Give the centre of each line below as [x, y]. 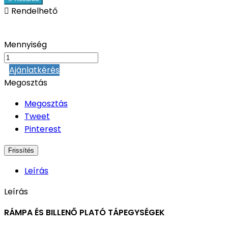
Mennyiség [25, 45]
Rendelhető [33, 11]
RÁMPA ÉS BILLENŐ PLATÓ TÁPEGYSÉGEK [84, 213]
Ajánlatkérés [34, 70]
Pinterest [43, 129]
